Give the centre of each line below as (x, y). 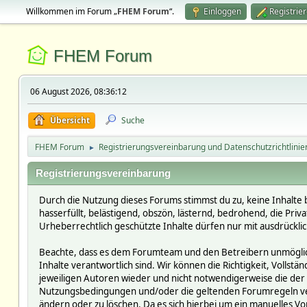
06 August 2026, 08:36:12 (78, 91)
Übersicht (70, 120)
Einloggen (222, 11)
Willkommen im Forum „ (71, 11)
